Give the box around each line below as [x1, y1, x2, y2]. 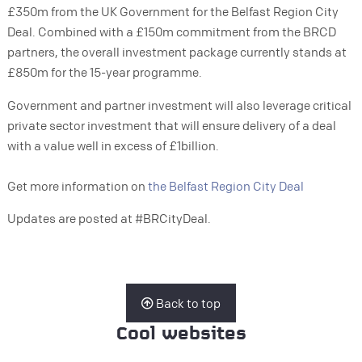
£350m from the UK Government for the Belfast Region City [6, 3, 339, 20]
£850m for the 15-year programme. [6, 64, 202, 81]
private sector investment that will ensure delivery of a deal [6, 116, 336, 133]
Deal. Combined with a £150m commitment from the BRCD [6, 23, 336, 40]
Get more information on [6, 177, 148, 194]
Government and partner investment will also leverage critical [6, 96, 351, 113]
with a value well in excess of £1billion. [6, 137, 219, 154]
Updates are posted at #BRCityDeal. [6, 209, 211, 226]
